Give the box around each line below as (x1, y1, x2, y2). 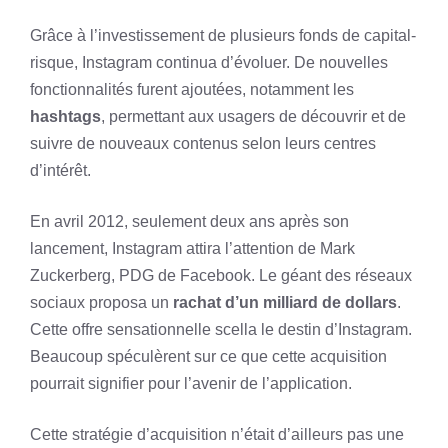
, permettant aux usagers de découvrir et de (101, 108, 406, 125)
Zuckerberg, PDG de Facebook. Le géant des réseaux (30, 267, 412, 284)
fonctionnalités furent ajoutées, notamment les (30, 81, 354, 98)
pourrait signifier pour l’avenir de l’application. (30, 375, 352, 392)
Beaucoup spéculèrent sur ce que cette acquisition (30, 348, 387, 365)
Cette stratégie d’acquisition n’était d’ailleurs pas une (30, 426, 404, 443)
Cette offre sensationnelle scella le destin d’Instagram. (30, 321, 412, 338)
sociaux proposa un (30, 294, 173, 311)
